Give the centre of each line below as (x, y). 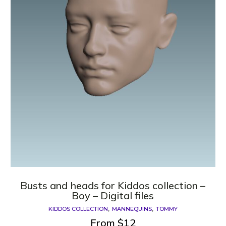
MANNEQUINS (132, 209)
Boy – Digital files (113, 196)
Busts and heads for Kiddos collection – (113, 186)
